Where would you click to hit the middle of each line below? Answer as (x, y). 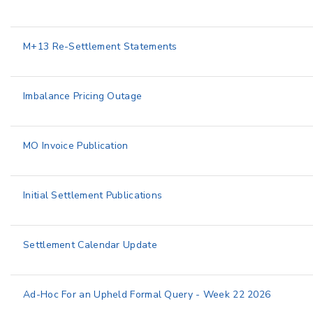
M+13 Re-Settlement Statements (100, 46)
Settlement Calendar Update (90, 245)
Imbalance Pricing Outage (83, 96)
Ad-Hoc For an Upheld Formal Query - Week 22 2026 (147, 294)
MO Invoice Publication (76, 146)
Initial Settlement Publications (93, 195)
